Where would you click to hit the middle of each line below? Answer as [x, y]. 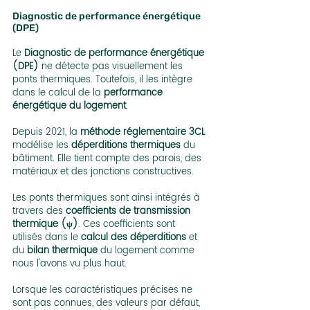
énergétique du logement [69, 107]
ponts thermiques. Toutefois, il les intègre [104, 80]
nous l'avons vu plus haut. [70, 264]
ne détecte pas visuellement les [112, 67]
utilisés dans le [47, 238]
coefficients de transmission [129, 212]
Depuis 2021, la [46, 133]
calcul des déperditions [134, 238]
